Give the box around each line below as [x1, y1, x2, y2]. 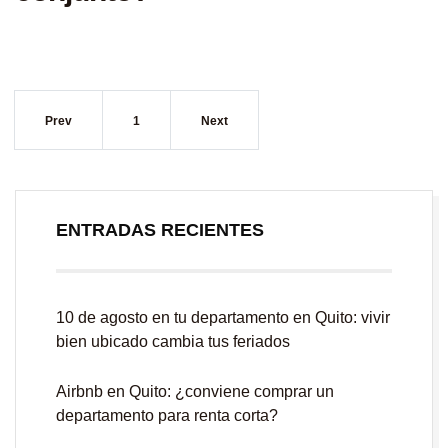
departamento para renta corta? [56, 406, 278, 424]
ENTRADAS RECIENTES [56, 219, 264, 240]
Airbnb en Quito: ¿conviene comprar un [56, 382, 334, 400]
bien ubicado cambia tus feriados [56, 332, 290, 350]
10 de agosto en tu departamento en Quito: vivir [56, 308, 390, 326]
